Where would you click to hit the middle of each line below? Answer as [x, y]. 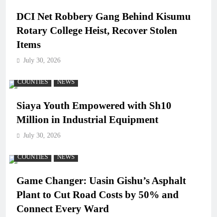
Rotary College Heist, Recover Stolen [97, 30]
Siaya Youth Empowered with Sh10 [94, 105]
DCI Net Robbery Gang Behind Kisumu [104, 16]
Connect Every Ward [63, 209]
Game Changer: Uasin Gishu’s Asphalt [101, 180]
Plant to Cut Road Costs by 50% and [98, 194]
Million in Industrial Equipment [87, 119]
